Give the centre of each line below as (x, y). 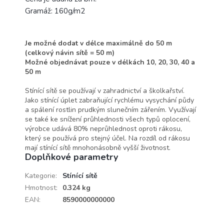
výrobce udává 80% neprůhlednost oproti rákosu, (103, 128)
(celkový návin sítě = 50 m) (70, 52)
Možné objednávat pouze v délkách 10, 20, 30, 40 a (110, 62)
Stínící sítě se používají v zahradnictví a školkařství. (105, 90)
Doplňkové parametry (71, 157)
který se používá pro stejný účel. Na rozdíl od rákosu (107, 138)
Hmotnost (40, 187)
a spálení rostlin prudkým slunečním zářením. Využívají (110, 109)
